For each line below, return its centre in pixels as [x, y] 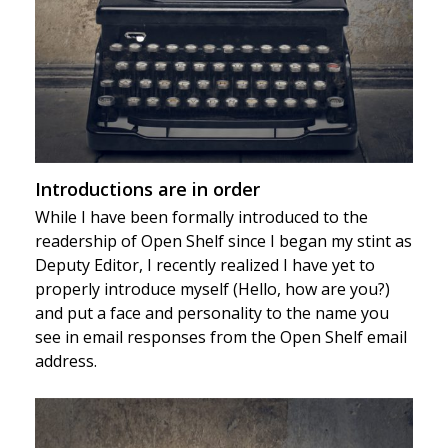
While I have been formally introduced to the [201, 217]
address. [65, 361]
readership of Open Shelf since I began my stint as [223, 241]
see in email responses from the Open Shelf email [220, 337]
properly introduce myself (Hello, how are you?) [212, 289]
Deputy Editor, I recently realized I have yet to [204, 265]
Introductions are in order [147, 189]
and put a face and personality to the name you [211, 313]
